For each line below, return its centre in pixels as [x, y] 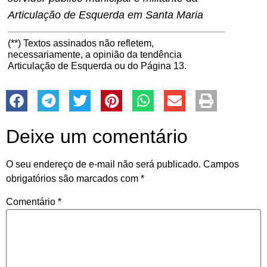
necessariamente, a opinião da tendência [95, 55]
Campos [221, 164]
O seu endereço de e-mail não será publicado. [103, 164]
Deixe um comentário [97, 137]
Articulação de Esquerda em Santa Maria [105, 15]
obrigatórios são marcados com [73, 179]
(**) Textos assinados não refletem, [81, 44]
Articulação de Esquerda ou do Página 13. [97, 66]
